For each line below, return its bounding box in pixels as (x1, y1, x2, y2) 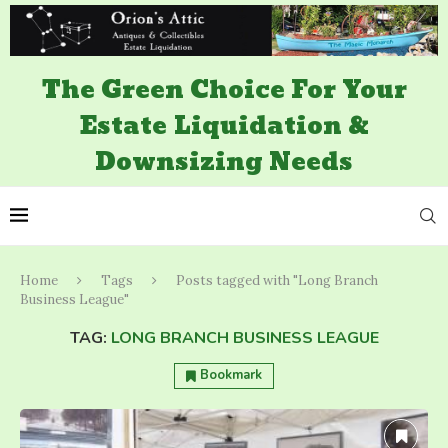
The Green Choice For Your (41, 69, 407, 113)
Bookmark (200, 366, 262, 385)
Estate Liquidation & (79, 105, 369, 149)
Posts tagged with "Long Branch (176, 272, 378, 290)
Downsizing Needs (95, 141, 353, 185)
